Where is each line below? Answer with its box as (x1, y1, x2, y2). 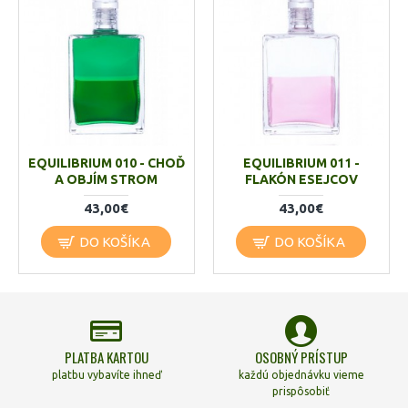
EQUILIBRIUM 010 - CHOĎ (27, 156, 185, 171)
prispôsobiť (272, 385, 331, 398)
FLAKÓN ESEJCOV (244, 172, 358, 188)
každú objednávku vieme (238, 369, 364, 382)
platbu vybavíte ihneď (51, 369, 161, 382)
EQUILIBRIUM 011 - (242, 156, 360, 171)
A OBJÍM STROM (55, 172, 158, 188)
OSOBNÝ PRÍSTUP (254, 347, 348, 368)
